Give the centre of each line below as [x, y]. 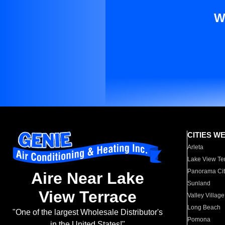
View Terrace [87, 197]
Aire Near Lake [87, 179]
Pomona [199, 219]
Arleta [196, 147]
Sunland [199, 183]
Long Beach [204, 207]
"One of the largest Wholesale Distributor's [87, 212]
